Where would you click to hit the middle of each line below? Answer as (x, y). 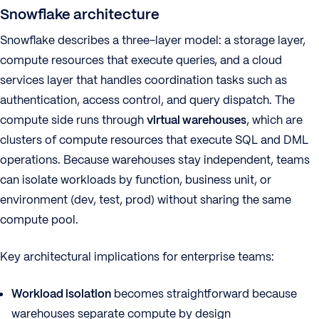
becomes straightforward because (204, 294)
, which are (274, 120)
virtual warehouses (197, 120)
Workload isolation (61, 294)
